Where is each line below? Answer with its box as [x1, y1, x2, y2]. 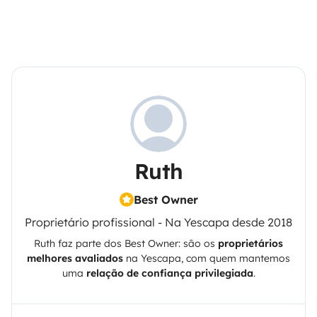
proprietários [218, 236, 283, 250]
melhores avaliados [27, 251, 123, 265]
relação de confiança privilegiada [86, 266, 253, 279]
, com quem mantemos [181, 251, 290, 265]
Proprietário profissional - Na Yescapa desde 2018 [25, 214, 292, 229]
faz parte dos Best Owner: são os [55, 236, 218, 250]
